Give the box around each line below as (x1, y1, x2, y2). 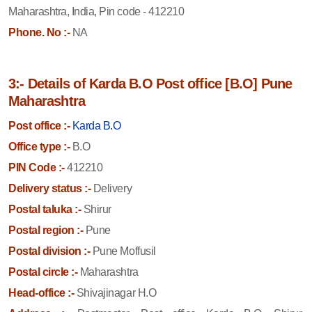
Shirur (81, 203, 111, 215)
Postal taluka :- (8, 203, 81, 215)
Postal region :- (8, 224, 84, 236)
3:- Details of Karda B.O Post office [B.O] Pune (8, 75, 292, 91)
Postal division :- (8, 244, 91, 257)
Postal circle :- (8, 265, 78, 278)
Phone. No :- (8, 26, 70, 38)
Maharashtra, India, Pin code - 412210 (8, 5, 185, 17)
